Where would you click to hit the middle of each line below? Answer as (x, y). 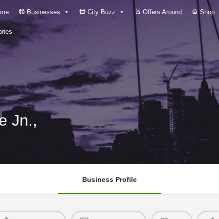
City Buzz (100, 12)
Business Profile (109, 179)
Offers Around (161, 12)
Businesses (43, 12)
